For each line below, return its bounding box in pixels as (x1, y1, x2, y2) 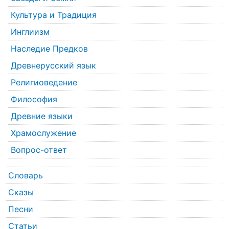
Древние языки (10, 111, 73, 122)
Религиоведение (10, 77, 77, 88)
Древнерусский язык (10, 60, 96, 71)
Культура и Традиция (10, 10, 97, 20)
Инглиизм (10, 27, 50, 37)
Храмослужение (10, 128, 76, 139)
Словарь (8, 170, 43, 181)
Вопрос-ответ (10, 145, 67, 155)
